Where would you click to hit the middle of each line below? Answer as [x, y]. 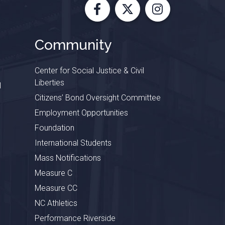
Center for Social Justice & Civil [89, 71]
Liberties [49, 83]
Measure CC [56, 188]
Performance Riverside [75, 218]
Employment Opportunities [81, 113]
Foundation [54, 128]
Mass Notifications [68, 158]
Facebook [123, 17]
